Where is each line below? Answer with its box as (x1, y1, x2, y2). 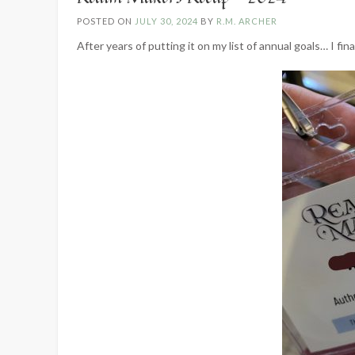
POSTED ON (77, 16, 135, 26)
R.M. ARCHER (216, 16, 277, 26)
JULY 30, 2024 (135, 16, 198, 26)
